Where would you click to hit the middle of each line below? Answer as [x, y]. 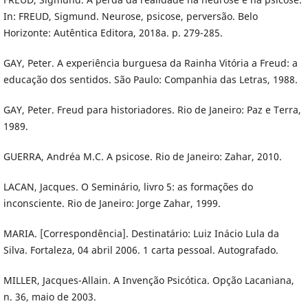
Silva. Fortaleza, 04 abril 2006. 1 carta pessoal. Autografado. [141, 250]
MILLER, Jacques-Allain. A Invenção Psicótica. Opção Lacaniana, [148, 280]
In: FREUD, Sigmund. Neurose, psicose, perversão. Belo [130, 16]
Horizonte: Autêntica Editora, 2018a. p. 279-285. [113, 32]
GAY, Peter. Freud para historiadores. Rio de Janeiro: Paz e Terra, [152, 109]
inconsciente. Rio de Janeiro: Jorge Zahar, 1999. [112, 203]
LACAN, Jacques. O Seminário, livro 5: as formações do [128, 186]
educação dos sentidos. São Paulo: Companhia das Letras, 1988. [150, 79]
